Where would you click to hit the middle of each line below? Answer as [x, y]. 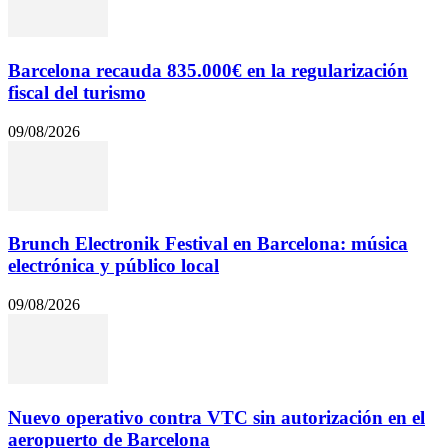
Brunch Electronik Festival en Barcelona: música [208, 244]
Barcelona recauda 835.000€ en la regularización [208, 70]
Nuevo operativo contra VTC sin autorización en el [216, 417]
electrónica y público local [113, 266]
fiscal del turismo [77, 92]
